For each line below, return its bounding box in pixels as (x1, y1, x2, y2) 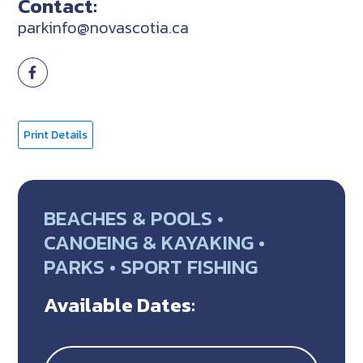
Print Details (23, 126, 88, 143)
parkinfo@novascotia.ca (18, 15, 190, 40)
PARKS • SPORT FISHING (44, 250, 258, 282)
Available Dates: (44, 289, 196, 321)
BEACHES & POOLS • (44, 202, 224, 233)
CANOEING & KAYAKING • (44, 226, 266, 258)
